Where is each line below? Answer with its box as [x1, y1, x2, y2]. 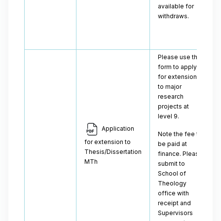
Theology [158, 180, 186, 187]
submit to [158, 160, 185, 167]
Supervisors [158, 209, 193, 217]
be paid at [158, 140, 187, 147]
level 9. [158, 112, 179, 120]
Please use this [158, 53, 202, 61]
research [158, 93, 184, 100]
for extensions [158, 73, 200, 80]
